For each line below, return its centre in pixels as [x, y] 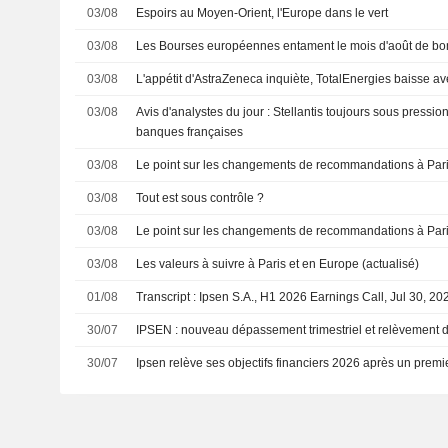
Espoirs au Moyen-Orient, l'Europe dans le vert [262, 12]
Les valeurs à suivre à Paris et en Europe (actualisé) [278, 263]
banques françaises [190, 131]
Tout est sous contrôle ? [200, 197]
